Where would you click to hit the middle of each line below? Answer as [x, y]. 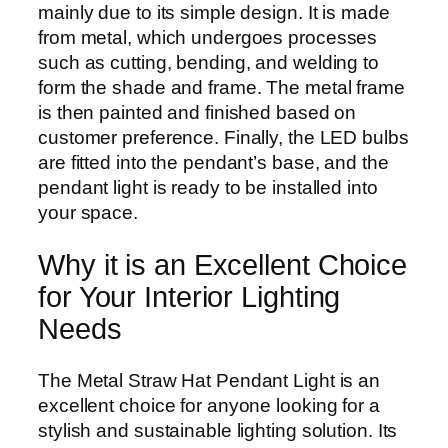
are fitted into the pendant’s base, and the [213, 163]
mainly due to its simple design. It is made [214, 13]
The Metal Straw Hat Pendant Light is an [209, 381]
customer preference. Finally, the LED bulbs [223, 138]
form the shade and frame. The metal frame [221, 88]
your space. [88, 213]
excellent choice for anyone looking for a [209, 406]
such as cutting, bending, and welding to [208, 63]
